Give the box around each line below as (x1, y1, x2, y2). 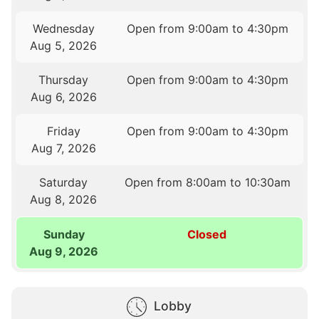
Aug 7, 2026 (31, 140, 96, 155)
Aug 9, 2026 (29, 244, 99, 258)
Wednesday (32, 21, 95, 36)
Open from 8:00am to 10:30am (124, 174, 291, 189)
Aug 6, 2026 (30, 89, 97, 104)
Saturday (39, 174, 88, 189)
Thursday (38, 72, 89, 87)
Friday (46, 123, 80, 138)
